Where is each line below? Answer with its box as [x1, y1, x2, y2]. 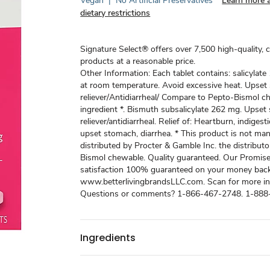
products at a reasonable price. [80, 55, 196, 67]
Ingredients [80, 230, 136, 245]
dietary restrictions [80, 7, 151, 19]
